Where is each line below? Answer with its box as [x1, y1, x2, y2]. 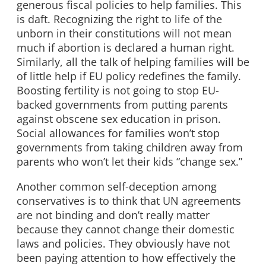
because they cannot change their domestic [17, 221, 235, 236]
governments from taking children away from [17, 140, 243, 155]
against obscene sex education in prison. [17, 112, 221, 126]
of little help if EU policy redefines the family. [17, 69, 241, 84]
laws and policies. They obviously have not [17, 236, 230, 251]
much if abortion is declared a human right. [17, 40, 235, 55]
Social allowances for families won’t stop [17, 126, 220, 141]
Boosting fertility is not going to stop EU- [17, 83, 219, 98]
